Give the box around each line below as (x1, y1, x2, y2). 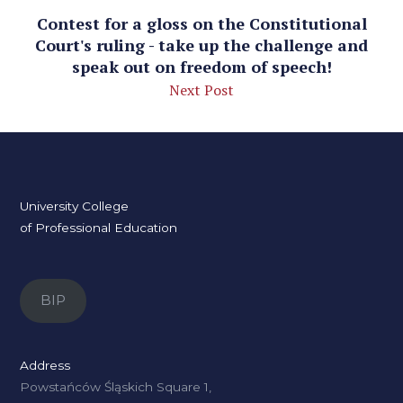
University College (20, 199, 130, 213)
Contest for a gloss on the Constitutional (36, 13, 367, 34)
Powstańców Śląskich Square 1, (20, 379, 212, 394)
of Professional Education (20, 220, 178, 235)
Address (20, 357, 71, 372)
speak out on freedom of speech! (71, 56, 332, 77)
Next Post (169, 80, 234, 100)
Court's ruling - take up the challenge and (35, 34, 368, 56)
